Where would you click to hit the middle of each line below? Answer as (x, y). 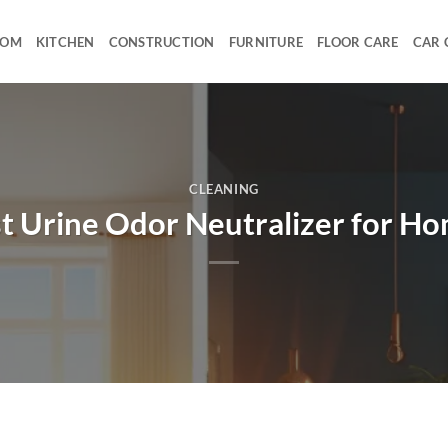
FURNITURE (266, 41)
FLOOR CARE (358, 41)
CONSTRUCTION (161, 41)
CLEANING (224, 189)
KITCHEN (65, 41)
